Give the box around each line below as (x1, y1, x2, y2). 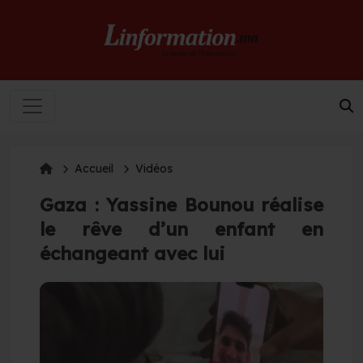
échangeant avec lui (40, 241, 225, 265)
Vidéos (135, 160, 173, 176)
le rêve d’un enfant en (40, 217, 323, 241)
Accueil (75, 160, 113, 176)
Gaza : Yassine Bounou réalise (40, 193, 323, 216)
